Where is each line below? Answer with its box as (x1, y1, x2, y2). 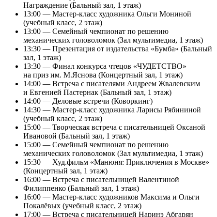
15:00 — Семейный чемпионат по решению (23, 140, 169, 149)
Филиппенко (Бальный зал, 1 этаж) (23, 184, 141, 192)
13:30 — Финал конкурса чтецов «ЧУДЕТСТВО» (23, 62, 186, 70)
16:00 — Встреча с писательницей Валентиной (23, 175, 179, 184)
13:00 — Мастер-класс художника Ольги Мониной (23, 9, 191, 18)
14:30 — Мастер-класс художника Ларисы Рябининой (23, 105, 201, 114)
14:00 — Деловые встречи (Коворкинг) (23, 96, 153, 105)
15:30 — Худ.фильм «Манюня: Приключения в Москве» (23, 157, 209, 166)
